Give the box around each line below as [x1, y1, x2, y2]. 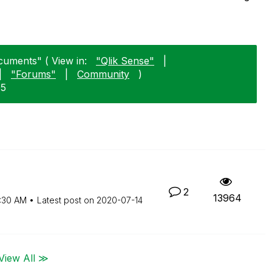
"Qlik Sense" [96, 54, 154, 67]
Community [77, 67, 129, 80]
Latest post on [36, 194, 97, 205]
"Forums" [11, 67, 56, 80]
